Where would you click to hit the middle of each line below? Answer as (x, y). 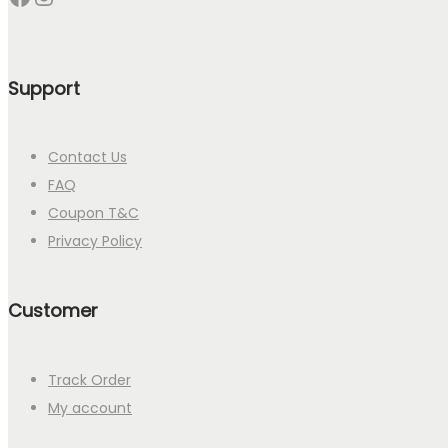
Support (44, 88)
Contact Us (87, 157)
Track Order (89, 380)
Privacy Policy (95, 241)
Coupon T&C (93, 213)
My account (90, 408)
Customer (53, 311)
